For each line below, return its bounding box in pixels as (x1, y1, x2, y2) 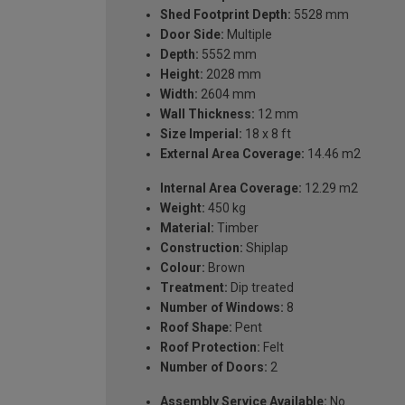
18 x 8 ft (242, 126, 291, 141)
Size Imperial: (160, 126, 242, 141)
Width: (160, 86, 198, 101)
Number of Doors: (160, 359, 268, 374)
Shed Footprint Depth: (160, 6, 291, 22)
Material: (160, 220, 214, 235)
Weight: (160, 200, 205, 215)
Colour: (160, 259, 205, 275)
